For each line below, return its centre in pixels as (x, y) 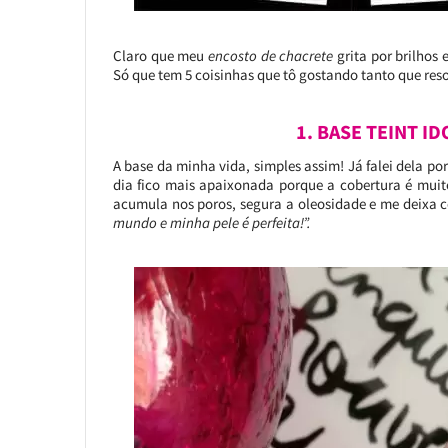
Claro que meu (160, 55)
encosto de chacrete (270, 55)
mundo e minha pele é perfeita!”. (211, 222)
